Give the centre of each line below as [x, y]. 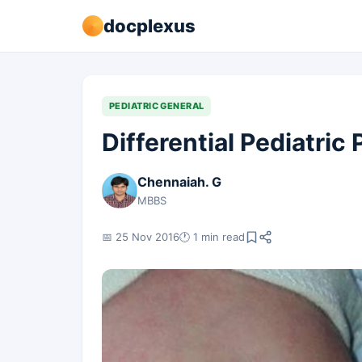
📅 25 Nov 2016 [141, 236]
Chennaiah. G [179, 182]
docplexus [149, 25]
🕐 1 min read [212, 236]
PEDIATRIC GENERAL [157, 106]
